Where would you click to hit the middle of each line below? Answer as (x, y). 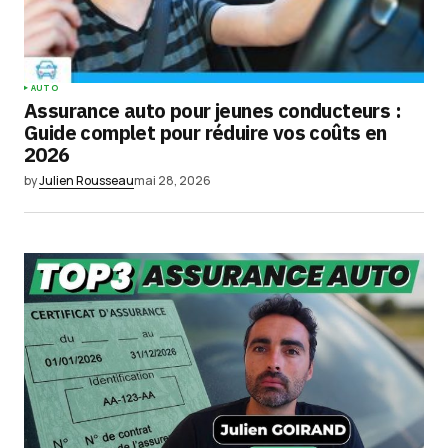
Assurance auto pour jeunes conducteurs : (212, 111)
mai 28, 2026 (172, 181)
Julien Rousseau (86, 181)
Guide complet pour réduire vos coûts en (205, 133)
